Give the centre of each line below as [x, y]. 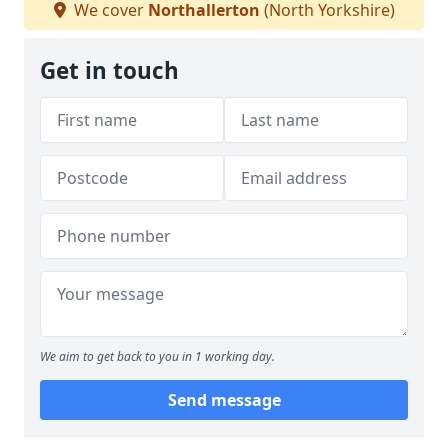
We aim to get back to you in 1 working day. [157, 356]
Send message [224, 400]
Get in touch [109, 70]
